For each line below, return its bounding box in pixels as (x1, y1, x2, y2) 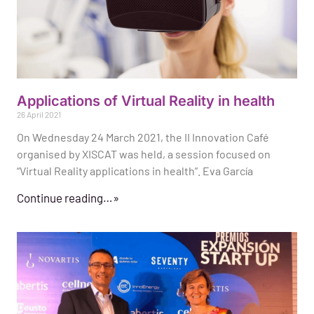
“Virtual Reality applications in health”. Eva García (17, 164, 253, 178)
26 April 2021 (17, 109, 61, 120)
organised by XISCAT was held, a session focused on (17, 147, 271, 161)
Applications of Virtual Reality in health (17, 93, 275, 110)
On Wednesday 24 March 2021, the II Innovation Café (17, 130, 269, 144)
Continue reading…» (17, 191, 119, 205)
